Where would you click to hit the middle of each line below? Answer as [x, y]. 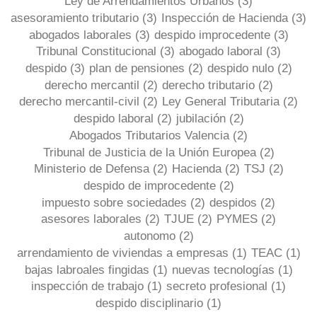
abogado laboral [223, 52]
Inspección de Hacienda [226, 18]
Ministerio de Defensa [93, 169]
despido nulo [242, 68]
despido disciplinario [151, 304]
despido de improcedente [151, 186]
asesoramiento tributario [76, 18]
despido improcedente [214, 35]
